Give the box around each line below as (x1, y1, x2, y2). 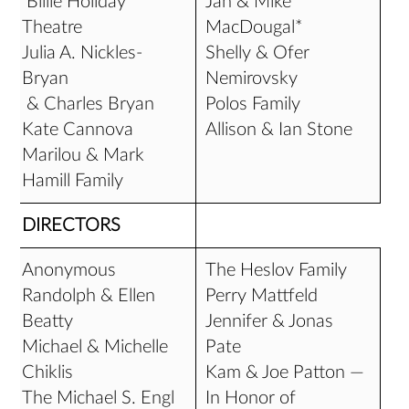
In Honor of (205, 389, 297, 407)
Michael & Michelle (22, 338, 169, 356)
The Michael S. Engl (22, 389, 175, 407)
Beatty (22, 312, 74, 330)
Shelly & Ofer (205, 44, 310, 62)
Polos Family (205, 95, 301, 113)
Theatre (22, 18, 83, 37)
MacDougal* (205, 18, 304, 37)
